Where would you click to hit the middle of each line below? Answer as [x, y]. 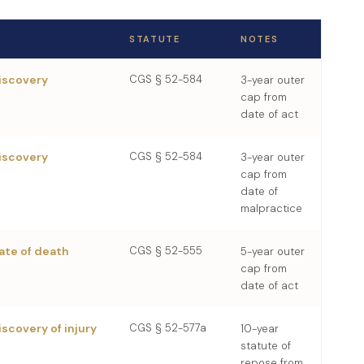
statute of [266, 346]
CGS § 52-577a [168, 328]
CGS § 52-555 [166, 251]
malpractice [271, 208]
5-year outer [273, 251]
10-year [260, 329]
